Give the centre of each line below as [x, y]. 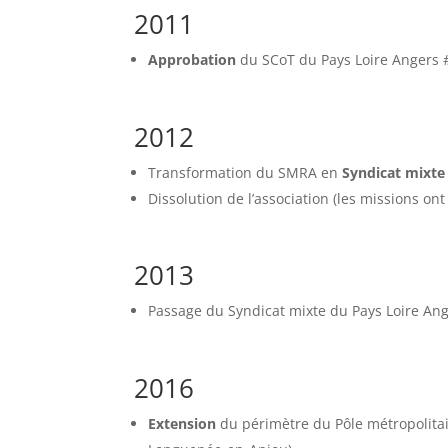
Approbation [192, 60]
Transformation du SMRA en [245, 173]
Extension [182, 424]
